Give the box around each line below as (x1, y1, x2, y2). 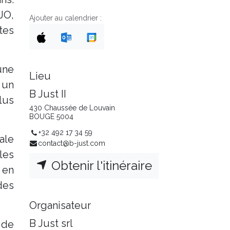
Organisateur (29, 199, 91, 212)
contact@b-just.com (37, 139, 105, 148)
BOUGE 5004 (29, 112, 73, 121)
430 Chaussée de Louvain (29, 104, 115, 112)
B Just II (29, 88, 66, 100)
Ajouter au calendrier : (29, 14, 102, 22)
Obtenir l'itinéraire (48, 158, 152, 174)
